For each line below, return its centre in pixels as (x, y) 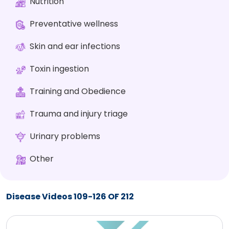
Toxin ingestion (59, 69)
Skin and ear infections (75, 47)
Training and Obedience (78, 91)
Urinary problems (65, 136)
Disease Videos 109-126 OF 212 (70, 197)
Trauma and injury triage (79, 114)
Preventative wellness (74, 24)
